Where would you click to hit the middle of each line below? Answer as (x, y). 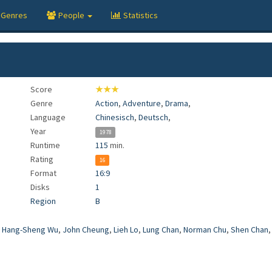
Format (44, 173)
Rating (42, 159)
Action (107, 103)
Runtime (46, 145)
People (72, 15)
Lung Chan (161, 229)
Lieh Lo (126, 229)
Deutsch (154, 117)
